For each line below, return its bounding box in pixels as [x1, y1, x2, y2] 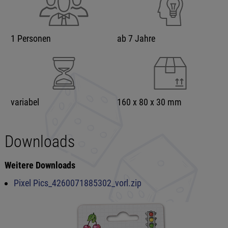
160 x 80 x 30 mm [117, 96, 182, 107]
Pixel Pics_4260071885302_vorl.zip [13, 177, 141, 188]
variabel [10, 96, 39, 107]
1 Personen [10, 33, 51, 44]
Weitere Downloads [4, 159, 75, 170]
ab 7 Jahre [117, 33, 155, 44]
